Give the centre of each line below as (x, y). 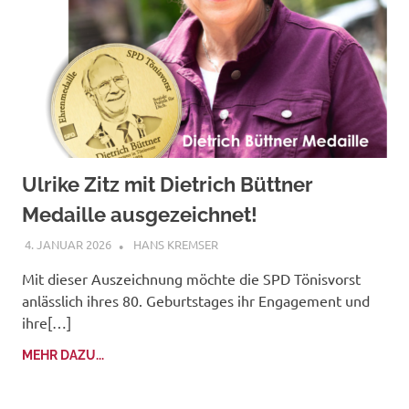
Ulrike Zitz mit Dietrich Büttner (168, 184)
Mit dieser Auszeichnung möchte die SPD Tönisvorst (191, 279)
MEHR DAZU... (63, 356)
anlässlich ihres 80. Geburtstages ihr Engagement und (196, 301)
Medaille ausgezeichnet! (140, 214)
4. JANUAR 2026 (68, 245)
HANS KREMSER (175, 245)
